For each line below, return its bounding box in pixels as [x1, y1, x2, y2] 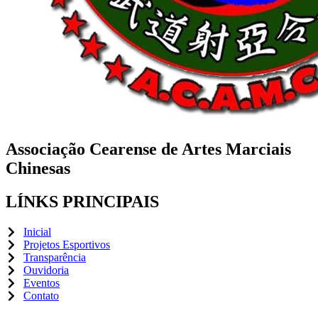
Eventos [23, 277, 60, 290]
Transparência [23, 251, 86, 264]
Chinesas [6, 159, 70, 178]
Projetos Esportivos [23, 238, 110, 251]
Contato [23, 290, 59, 302]
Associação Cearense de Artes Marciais [6, 140, 291, 159]
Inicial [23, 226, 51, 238]
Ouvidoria [23, 264, 69, 277]
